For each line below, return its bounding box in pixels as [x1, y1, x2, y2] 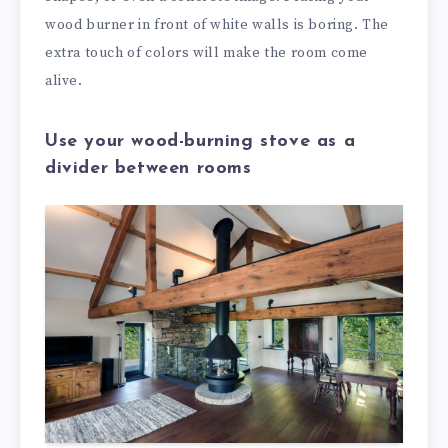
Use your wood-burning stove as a [45, 132, 356, 152]
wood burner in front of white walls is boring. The [45, 15, 390, 34]
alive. [45, 71, 83, 90]
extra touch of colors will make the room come [45, 43, 369, 62]
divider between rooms [45, 159, 252, 179]
